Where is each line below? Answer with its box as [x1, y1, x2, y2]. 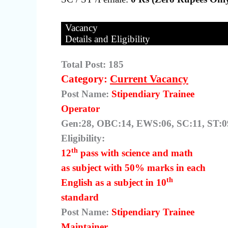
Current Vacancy [110, 72, 188, 85]
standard [61, 191, 99, 203]
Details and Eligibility [65, 33, 151, 44]
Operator [61, 103, 100, 114]
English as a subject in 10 [61, 177, 166, 188]
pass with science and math [78, 147, 193, 158]
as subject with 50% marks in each [61, 162, 206, 173]
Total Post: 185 [61, 59, 124, 70]
